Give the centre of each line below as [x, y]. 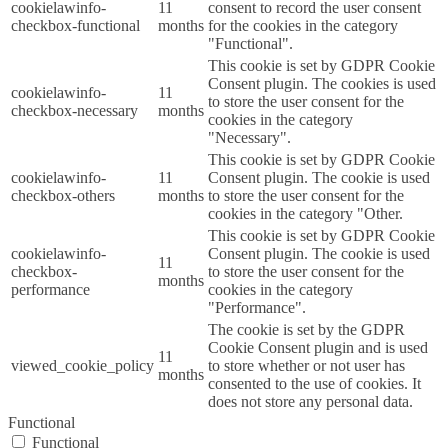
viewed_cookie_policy [82, 366]
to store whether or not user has [306, 366]
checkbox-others [63, 196]
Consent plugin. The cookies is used [322, 84]
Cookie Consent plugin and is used [318, 348]
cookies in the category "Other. [305, 214]
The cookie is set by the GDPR [306, 330]
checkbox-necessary [74, 111]
